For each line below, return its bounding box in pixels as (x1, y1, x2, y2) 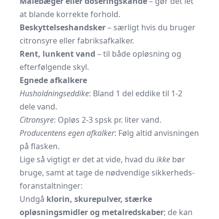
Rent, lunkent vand (20, 48, 95, 59)
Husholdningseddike (20, 88, 89, 99)
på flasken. (20, 141, 60, 152)
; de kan (164, 207, 193, 218)
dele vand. (20, 101, 57, 112)
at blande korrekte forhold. (20, 9, 120, 20)
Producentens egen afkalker (20, 128, 114, 138)
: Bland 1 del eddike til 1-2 (89, 88, 182, 99)
